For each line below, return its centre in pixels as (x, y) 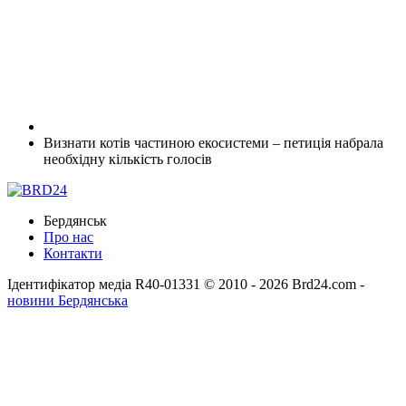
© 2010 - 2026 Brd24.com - (284, 284)
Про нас (68, 237)
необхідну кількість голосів (128, 159)
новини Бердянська (68, 300)
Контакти (73, 253)
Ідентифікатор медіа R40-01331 (104, 284)
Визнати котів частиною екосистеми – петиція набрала (213, 142)
